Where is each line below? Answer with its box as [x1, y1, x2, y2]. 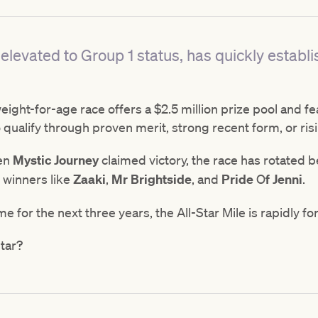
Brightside [131, 171, 192, 188]
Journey [54, 152, 99, 169]
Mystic [13, 152, 51, 169]
